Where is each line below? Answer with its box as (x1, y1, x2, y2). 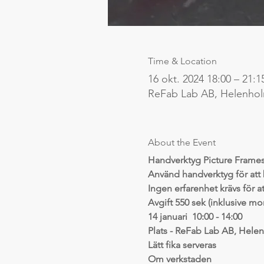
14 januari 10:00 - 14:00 (147, 210, 242, 222)
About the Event (147, 136, 216, 148)
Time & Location (147, 55, 217, 67)
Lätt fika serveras (147, 239, 216, 250)
